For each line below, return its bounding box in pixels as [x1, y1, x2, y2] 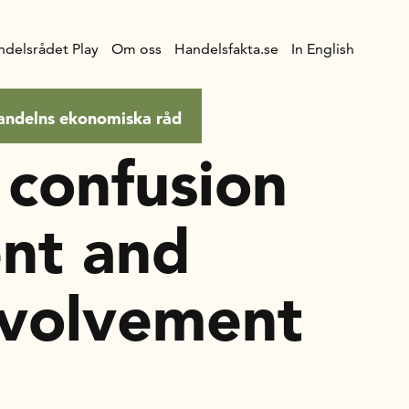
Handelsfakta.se [174, 40, 278, 58]
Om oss [111, 40, 162, 58]
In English [291, 40, 354, 58]
